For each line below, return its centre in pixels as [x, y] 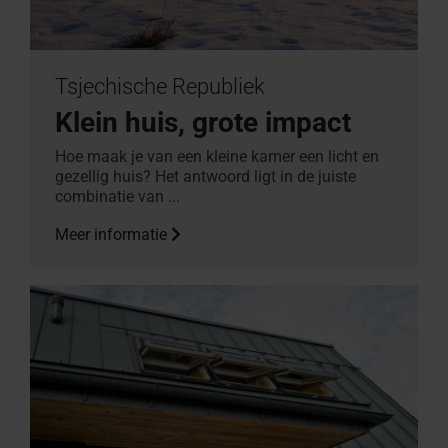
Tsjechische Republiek [160, 86]
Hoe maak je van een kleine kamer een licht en [217, 156]
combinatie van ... [117, 196]
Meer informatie [113, 234]
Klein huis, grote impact [203, 122]
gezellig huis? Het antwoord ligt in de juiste [205, 176]
